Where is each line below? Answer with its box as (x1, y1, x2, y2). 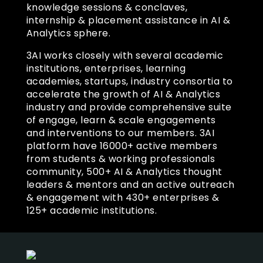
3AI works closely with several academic (26, 48, 224, 62)
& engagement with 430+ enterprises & (26, 190, 220, 204)
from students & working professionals (26, 151, 215, 166)
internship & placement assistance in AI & (26, 13, 231, 27)
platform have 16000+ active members (26, 139, 218, 153)
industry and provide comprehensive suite (26, 100, 232, 114)
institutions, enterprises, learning (26, 61, 186, 75)
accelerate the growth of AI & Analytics (26, 87, 221, 101)
